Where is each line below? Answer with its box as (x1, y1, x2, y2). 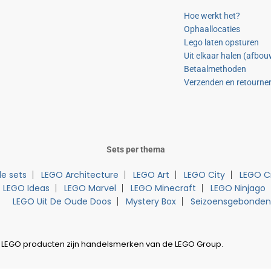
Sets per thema (106, 145, 165, 154)
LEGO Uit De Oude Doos (12, 195, 111, 207)
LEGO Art (132, 169, 169, 181)
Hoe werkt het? (183, 11, 240, 21)
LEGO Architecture (41, 169, 119, 181)
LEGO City (183, 169, 225, 181)
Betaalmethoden (183, 64, 246, 74)
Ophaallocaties (183, 24, 240, 34)
